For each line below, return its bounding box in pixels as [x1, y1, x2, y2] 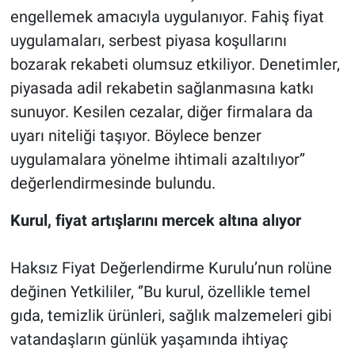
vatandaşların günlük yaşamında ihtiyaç [10, 330, 288, 349]
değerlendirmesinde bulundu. [10, 174, 216, 193]
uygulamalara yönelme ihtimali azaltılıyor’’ [10, 150, 305, 170]
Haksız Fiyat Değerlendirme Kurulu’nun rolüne [10, 258, 332, 278]
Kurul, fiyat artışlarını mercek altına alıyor [10, 211, 301, 231]
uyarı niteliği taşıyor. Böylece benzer [10, 126, 261, 146]
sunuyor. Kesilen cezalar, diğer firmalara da [10, 102, 313, 122]
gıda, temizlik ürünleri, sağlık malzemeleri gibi [10, 306, 332, 326]
